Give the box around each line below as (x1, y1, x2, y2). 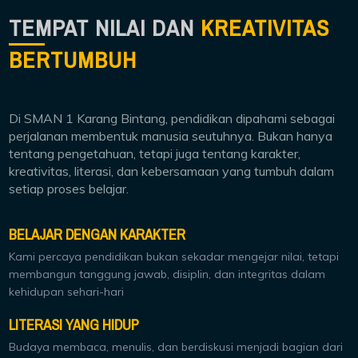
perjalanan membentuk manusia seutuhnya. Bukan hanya (9, 127, 333, 144)
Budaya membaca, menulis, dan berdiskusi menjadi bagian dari (9, 339, 344, 354)
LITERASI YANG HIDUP (9, 311, 140, 339)
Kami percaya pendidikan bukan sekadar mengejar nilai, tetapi (9, 249, 340, 264)
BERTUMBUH (9, 38, 137, 82)
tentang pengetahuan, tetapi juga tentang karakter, (9, 145, 301, 161)
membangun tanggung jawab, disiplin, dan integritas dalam (9, 266, 326, 281)
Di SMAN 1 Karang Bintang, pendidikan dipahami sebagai (9, 109, 336, 126)
